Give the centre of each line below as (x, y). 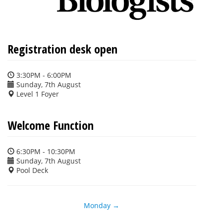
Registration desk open (62, 49)
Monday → (102, 205)
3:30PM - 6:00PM (43, 75)
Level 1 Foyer (37, 94)
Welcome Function (51, 125)
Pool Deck (31, 170)
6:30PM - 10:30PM (45, 151)
